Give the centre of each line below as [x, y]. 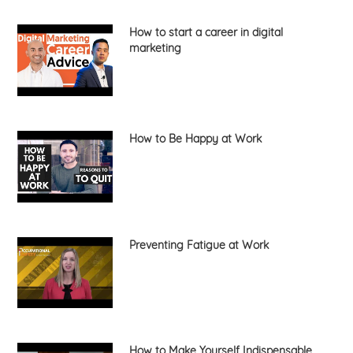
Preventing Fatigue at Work [199, 245]
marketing [155, 48]
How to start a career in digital [206, 33]
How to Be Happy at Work [195, 138]
